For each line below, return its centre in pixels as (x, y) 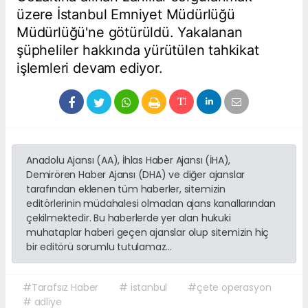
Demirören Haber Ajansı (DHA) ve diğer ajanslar (136, 175)
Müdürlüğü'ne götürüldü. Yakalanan (130, 33)
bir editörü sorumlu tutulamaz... (99, 247)
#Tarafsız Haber (61, 288)
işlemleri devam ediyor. (90, 68)
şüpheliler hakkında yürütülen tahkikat (138, 51)
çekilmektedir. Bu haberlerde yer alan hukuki (129, 218)
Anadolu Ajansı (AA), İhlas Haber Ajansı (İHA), (129, 161)
